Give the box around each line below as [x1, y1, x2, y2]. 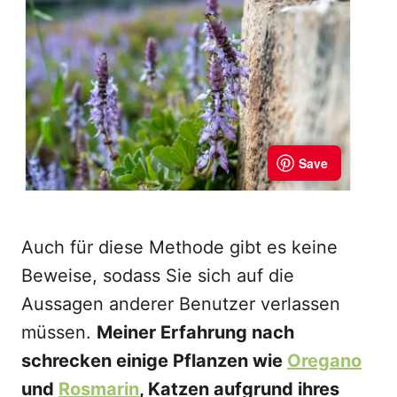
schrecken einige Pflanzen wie [21, 350, 287, 371]
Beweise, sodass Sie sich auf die [21, 265, 294, 286]
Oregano [287, 350, 362, 371]
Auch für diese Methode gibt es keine [21, 237, 338, 258]
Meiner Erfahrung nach [97, 322, 294, 343]
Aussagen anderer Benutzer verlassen [21, 293, 340, 315]
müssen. [21, 322, 97, 343]
